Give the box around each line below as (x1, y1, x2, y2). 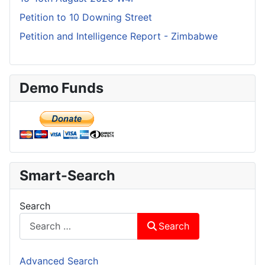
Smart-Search (20, 166, 115, 184)
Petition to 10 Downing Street (20, 11, 152, 23)
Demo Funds (20, 79, 104, 96)
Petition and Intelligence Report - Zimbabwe (20, 30, 218, 42)
